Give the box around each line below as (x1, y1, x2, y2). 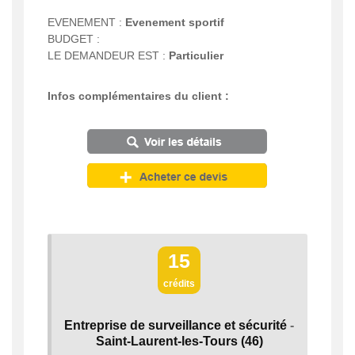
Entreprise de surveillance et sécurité (64, 319, 287, 333)
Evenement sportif (125, 16, 224, 29)
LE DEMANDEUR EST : (48, 49, 169, 63)
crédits (163, 278, 195, 290)
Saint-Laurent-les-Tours (95, 334, 238, 349)
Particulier (169, 49, 223, 63)
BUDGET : (48, 32, 100, 46)
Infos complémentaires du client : (48, 90, 229, 103)
